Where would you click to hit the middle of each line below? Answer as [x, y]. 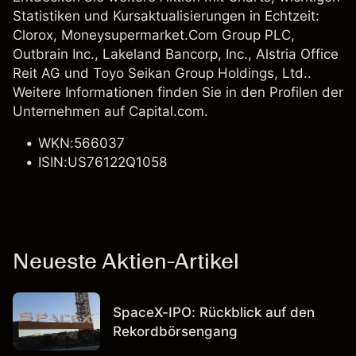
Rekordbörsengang [175, 331]
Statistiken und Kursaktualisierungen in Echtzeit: [166, 16]
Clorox [33, 35]
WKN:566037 [81, 143]
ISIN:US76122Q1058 [103, 162]
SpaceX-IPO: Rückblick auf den [214, 312]
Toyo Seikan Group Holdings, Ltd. [200, 73]
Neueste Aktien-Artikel [126, 261]
